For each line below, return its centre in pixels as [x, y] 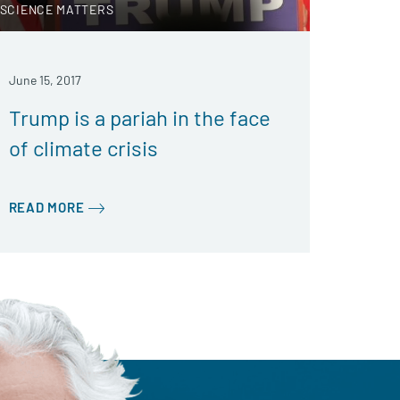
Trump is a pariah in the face [139, 117]
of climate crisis [83, 148]
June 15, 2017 [45, 80]
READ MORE [46, 207]
